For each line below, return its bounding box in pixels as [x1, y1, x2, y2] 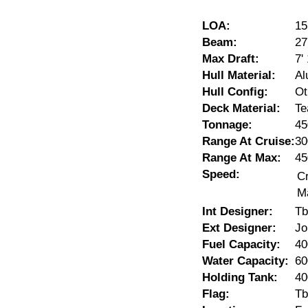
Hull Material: [202, 69, 276, 82]
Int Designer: [202, 205, 273, 218]
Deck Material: [202, 102, 280, 115]
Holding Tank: [202, 271, 278, 284]
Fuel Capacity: [202, 238, 280, 251]
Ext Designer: [202, 221, 276, 234]
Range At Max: [202, 151, 281, 164]
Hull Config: [202, 85, 268, 98]
